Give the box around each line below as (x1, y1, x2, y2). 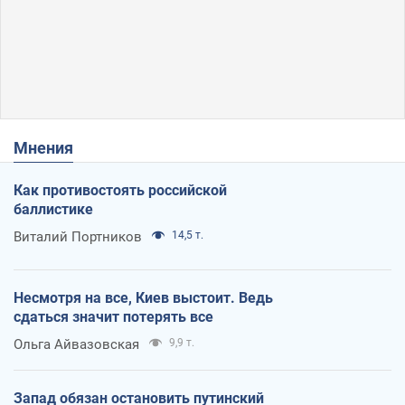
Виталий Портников (14, 228, 142, 245)
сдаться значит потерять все (14, 307, 213, 325)
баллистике (14, 200, 93, 218)
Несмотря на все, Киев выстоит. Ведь (14, 288, 273, 306)
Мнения (28, 137, 73, 157)
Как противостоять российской (14, 181, 227, 199)
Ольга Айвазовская (14, 335, 139, 353)
